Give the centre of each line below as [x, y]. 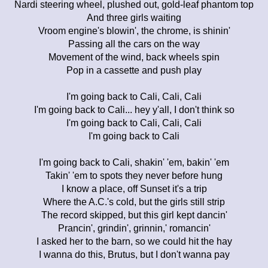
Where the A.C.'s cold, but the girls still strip [134, 202]
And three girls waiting [134, 17]
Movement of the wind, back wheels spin [134, 57]
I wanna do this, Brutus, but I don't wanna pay [134, 254]
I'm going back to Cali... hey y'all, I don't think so [134, 109]
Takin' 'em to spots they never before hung [134, 175]
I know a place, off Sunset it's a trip [134, 188]
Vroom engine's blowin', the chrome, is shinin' [134, 31]
